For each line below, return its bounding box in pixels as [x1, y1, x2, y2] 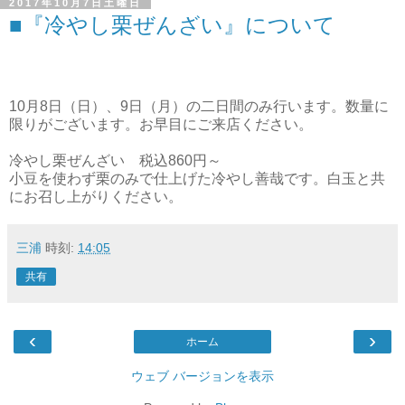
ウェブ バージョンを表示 [131, 368, 274, 383]
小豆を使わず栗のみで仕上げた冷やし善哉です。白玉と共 [9, 170, 385, 186]
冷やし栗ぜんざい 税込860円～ [9, 152, 221, 168]
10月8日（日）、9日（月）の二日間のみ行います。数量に [9, 98, 389, 114]
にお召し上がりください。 [9, 188, 183, 204]
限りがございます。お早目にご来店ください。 [9, 116, 313, 132]
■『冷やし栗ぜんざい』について [9, 12, 335, 37]
